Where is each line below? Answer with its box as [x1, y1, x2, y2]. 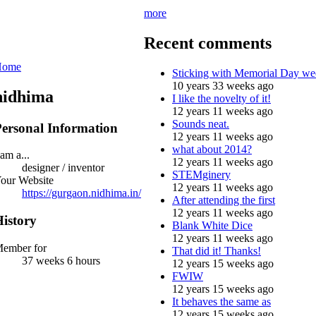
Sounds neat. [172, 117, 229, 130]
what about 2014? [172, 142, 252, 155]
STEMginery [172, 168, 231, 181]
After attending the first [172, 193, 275, 206]
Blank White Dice [172, 219, 253, 231]
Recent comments [144, 33, 272, 52]
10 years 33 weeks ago [172, 79, 274, 92]
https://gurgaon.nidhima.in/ [22, 187, 141, 200]
